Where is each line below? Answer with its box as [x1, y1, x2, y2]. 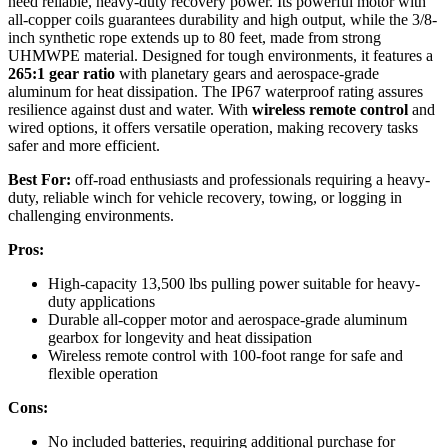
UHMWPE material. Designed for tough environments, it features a [8, 47, 433, 65]
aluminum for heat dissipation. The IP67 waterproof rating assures [8, 83, 423, 101]
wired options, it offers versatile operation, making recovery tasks [8, 119, 418, 137]
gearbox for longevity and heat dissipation [48, 329, 312, 347]
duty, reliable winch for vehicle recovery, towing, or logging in [8, 189, 402, 207]
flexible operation [48, 365, 158, 383]
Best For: [8, 171, 71, 189]
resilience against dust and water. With [8, 101, 252, 119]
